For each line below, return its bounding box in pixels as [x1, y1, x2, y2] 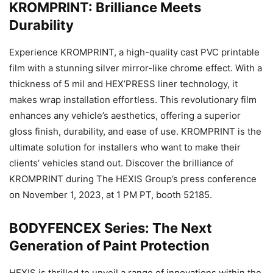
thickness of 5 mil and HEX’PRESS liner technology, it [9, 78, 238, 90]
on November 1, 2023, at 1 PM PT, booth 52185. [9, 189, 212, 201]
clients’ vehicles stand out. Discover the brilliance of [9, 157, 233, 169]
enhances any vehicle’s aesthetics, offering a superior [9, 110, 241, 122]
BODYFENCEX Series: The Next [9, 220, 212, 236]
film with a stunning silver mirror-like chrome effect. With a [9, 62, 262, 74]
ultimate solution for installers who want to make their [9, 141, 241, 154]
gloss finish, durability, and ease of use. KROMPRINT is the [9, 126, 261, 138]
